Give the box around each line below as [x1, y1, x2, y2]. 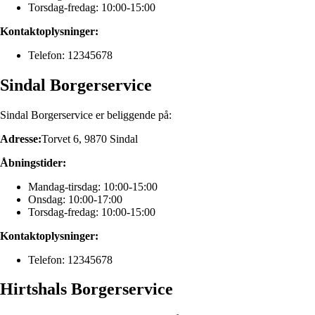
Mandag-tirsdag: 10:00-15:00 [28, 180, 157, 193]
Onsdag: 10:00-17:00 [28, 193, 122, 205]
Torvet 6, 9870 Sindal [41, 132, 138, 145]
